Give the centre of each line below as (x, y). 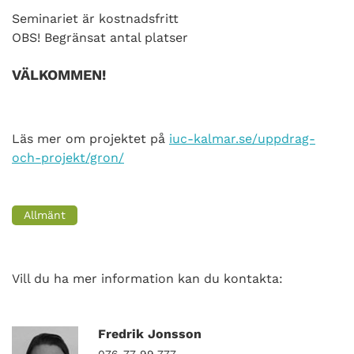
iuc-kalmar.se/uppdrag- (242, 138)
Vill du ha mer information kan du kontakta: (147, 278)
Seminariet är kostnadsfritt (95, 18)
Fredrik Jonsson (150, 333)
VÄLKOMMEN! (59, 74)
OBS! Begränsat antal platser (100, 37)
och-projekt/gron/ (68, 157)
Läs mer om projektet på (90, 138)
